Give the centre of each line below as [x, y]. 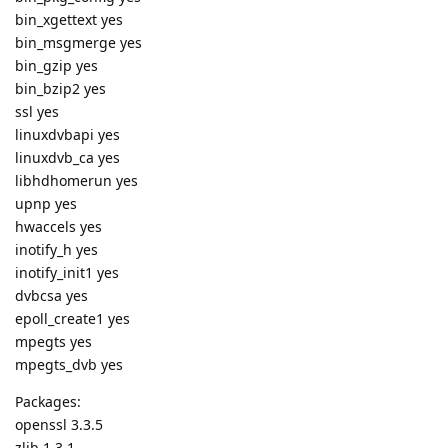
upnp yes [46, 204]
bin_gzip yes [56, 66]
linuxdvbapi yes [67, 135]
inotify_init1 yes [67, 273]
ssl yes [37, 112]
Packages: [48, 402]
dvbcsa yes [51, 296]
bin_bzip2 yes [60, 89]
